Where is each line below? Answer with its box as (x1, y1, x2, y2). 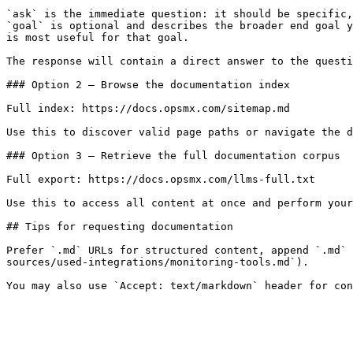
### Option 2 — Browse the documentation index (6, 79, 290, 91)
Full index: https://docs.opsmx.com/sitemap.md (6, 102, 290, 114)
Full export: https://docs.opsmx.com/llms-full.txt (6, 173, 315, 185)
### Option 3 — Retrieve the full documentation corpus (6, 150, 340, 162)
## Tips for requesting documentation (6, 221, 233, 232)
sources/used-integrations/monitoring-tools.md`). (6, 256, 309, 268)
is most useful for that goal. (6, 32, 189, 43)
